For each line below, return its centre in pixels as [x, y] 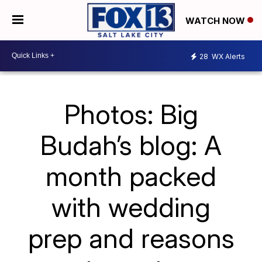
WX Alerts [227, 57]
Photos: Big [131, 114]
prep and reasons [131, 238]
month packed [131, 176]
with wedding [131, 207]
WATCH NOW [216, 20]
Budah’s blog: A [131, 145]
